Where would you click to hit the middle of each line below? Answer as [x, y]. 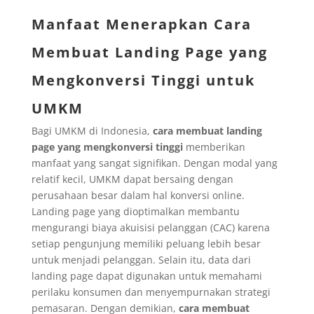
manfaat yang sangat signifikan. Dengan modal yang [154, 163]
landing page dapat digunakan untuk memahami [146, 275]
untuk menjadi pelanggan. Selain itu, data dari [141, 259]
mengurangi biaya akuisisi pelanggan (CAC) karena [150, 227]
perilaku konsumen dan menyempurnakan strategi [151, 292]
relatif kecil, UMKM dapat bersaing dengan [132, 179]
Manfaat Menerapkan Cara [141, 24]
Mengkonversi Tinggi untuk [143, 80]
